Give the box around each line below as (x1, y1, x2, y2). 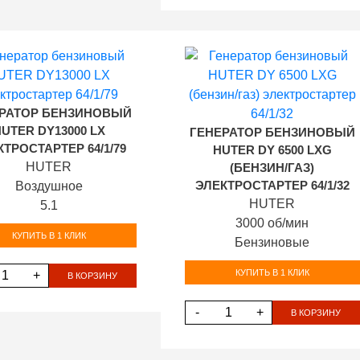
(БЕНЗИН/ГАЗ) (230, 162, 315, 174)
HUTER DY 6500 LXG (212, 144, 332, 157)
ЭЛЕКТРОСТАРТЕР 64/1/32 (194, 179, 350, 192)
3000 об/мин (235, 216, 309, 230)
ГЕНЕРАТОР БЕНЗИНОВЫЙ (189, 126, 355, 139)
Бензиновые (235, 235, 310, 249)
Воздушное (14, 179, 83, 193)
